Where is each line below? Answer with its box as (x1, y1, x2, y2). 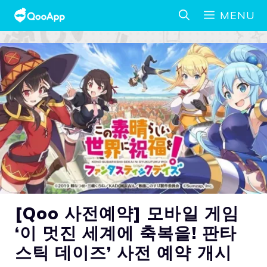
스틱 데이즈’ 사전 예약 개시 (15, 242, 232, 263)
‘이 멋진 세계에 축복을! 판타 (15, 222, 237, 244)
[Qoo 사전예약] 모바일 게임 (15, 203, 239, 224)
